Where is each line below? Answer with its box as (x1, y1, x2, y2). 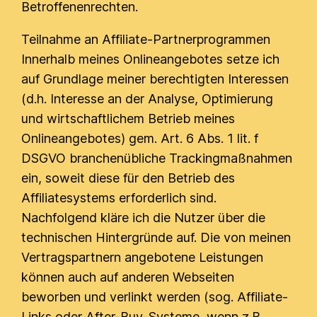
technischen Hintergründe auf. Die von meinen (21, 230, 292, 245)
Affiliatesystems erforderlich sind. (21, 190, 217, 205)
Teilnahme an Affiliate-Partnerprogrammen (21, 32, 271, 47)
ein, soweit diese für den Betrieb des (21, 171, 236, 185)
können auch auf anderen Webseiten (21, 270, 235, 284)
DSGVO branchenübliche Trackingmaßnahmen (21, 151, 293, 166)
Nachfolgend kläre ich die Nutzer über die (21, 210, 266, 225)
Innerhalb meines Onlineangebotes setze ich (21, 52, 280, 67)
